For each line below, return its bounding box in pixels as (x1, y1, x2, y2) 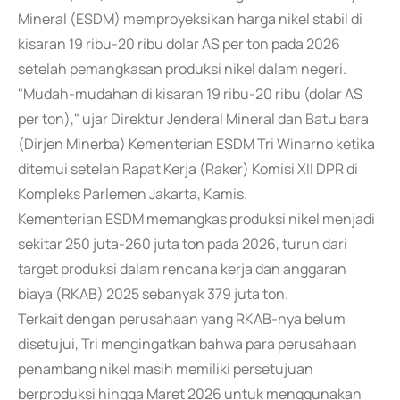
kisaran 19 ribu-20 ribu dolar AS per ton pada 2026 (18, 34, 340, 54)
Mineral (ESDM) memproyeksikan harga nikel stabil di (18, 9, 362, 29)
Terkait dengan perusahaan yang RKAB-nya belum (18, 309, 346, 329)
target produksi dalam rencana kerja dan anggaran (18, 259, 346, 279)
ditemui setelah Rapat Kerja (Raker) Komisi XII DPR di (18, 159, 358, 179)
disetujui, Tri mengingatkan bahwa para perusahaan (18, 334, 357, 354)
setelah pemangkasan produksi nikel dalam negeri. (18, 59, 346, 79)
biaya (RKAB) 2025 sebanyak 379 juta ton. (18, 284, 288, 304)
